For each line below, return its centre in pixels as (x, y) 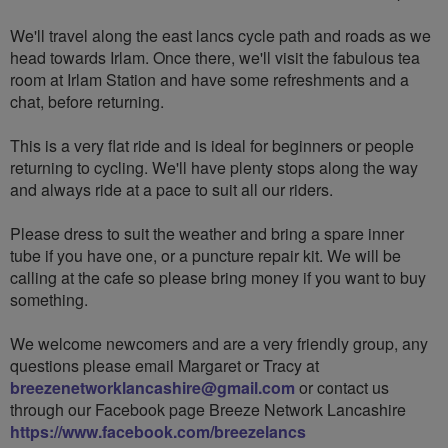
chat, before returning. (87, 101)
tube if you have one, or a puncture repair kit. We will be (205, 255)
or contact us (342, 387)
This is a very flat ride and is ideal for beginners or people (212, 145)
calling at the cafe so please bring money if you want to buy (218, 277)
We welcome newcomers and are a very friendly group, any (219, 343)
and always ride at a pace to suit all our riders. (171, 189)
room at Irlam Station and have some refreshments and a (209, 79)
